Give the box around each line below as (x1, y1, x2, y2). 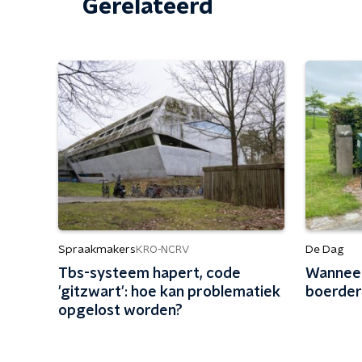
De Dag (305, 244, 345, 255)
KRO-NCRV (136, 244, 189, 255)
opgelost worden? (58, 304, 183, 318)
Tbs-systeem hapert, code (58, 267, 241, 281)
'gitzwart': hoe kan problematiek (58, 285, 280, 300)
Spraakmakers (58, 244, 136, 255)
